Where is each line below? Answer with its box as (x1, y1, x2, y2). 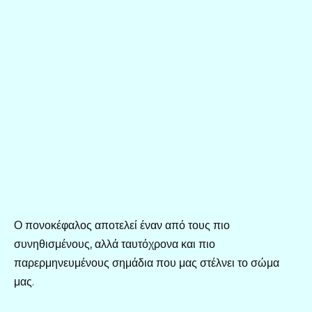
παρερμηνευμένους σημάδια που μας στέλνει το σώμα (14, 256, 279, 270)
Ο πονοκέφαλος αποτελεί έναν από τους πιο (14, 218, 230, 232)
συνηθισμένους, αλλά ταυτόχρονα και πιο (14, 237, 215, 251)
